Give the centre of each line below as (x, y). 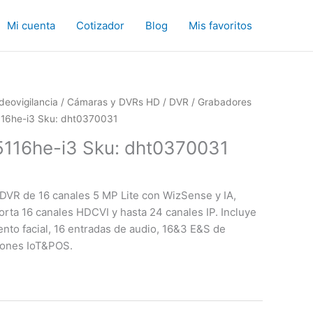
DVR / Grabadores (210, 102)
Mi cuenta (31, 25)
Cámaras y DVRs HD (114, 102)
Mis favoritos (220, 25)
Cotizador (100, 25)
